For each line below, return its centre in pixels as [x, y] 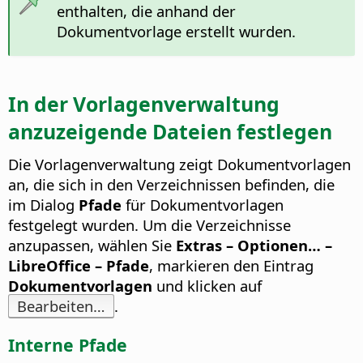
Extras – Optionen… [248, 246]
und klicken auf [207, 286]
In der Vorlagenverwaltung [144, 104]
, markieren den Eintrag [231, 266]
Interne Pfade [68, 345]
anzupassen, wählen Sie [92, 246]
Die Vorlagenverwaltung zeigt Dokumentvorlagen [179, 164]
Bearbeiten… [61, 306]
